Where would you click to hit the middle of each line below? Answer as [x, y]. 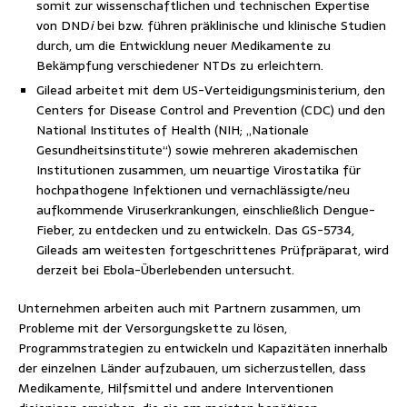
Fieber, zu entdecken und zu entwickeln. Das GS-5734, [195, 229]
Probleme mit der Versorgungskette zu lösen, [153, 328]
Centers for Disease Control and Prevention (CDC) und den [211, 109]
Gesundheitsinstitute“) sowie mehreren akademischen [197, 149]
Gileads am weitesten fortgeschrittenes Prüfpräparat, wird [213, 249]
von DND [63, 25]
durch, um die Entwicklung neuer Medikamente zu [184, 45]
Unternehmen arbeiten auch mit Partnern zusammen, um [189, 308]
